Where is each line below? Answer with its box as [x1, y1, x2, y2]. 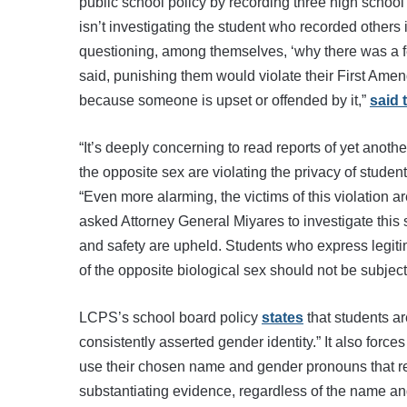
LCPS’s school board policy [79, 309, 262, 325]
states [262, 309, 303, 325]
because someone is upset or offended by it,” [79, 92, 370, 108]
